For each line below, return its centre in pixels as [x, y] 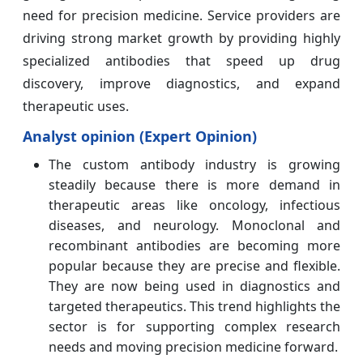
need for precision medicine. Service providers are [181, 16]
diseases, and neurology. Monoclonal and [194, 226]
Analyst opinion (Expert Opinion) [140, 137]
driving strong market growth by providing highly [181, 38]
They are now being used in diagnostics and [194, 286]
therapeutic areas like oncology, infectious [194, 205]
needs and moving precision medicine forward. [193, 347]
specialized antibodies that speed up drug [181, 61]
